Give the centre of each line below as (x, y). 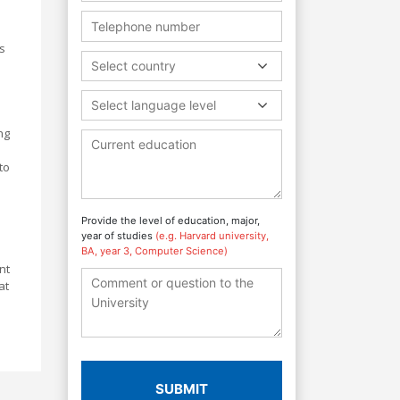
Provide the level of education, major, (171, 220)
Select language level (154, 104)
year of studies (118, 235)
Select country (133, 65)
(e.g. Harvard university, (212, 235)
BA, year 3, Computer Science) (154, 250)
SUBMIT (182, 388)
